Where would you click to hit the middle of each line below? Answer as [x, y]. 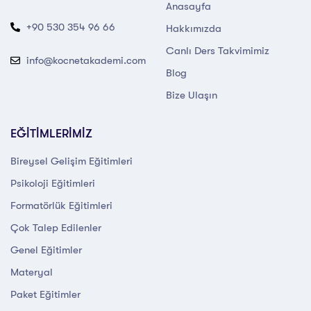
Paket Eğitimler [45, 294]
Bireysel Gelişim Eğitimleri [72, 161]
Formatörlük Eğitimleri [61, 205]
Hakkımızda [194, 28]
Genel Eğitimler [46, 250]
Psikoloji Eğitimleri [53, 183]
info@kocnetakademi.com [86, 60]
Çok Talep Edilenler [56, 227]
